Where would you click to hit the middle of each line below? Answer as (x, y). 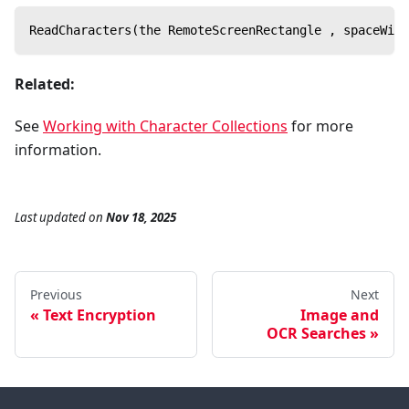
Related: (45, 84)
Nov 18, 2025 (141, 217)
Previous (56, 294)
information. (58, 149)
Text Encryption (100, 315)
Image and (340, 315)
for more (320, 126)
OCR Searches (316, 333)
